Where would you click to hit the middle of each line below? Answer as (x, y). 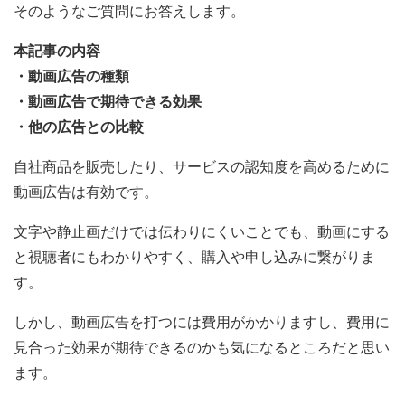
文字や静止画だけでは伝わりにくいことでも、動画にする (202, 231)
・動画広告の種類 (71, 76)
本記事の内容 (57, 51)
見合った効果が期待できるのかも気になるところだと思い (202, 347)
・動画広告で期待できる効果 (108, 101)
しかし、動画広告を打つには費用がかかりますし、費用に (202, 322)
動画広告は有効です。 (86, 192)
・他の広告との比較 (79, 127)
